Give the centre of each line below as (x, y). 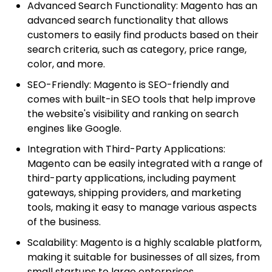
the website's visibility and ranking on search (133, 114)
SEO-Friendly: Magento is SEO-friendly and (128, 84)
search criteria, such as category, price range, (137, 49)
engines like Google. (74, 128)
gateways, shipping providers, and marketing (134, 192)
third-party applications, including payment (132, 178)
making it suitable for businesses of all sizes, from (144, 257)
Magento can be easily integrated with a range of (145, 163)
